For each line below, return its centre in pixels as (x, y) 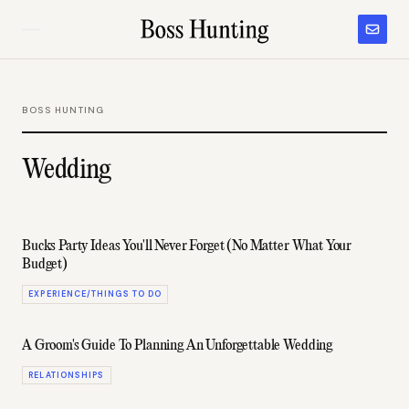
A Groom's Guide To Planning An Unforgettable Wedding (178, 346)
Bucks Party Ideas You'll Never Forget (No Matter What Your (187, 246)
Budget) (45, 265)
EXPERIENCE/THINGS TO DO (95, 294)
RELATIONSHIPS (67, 375)
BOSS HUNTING (63, 110)
